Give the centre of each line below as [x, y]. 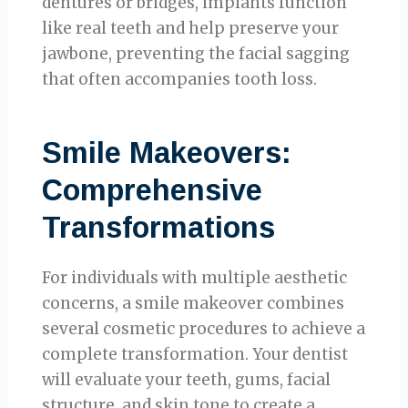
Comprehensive [153, 191]
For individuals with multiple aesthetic [195, 278]
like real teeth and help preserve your [191, 28]
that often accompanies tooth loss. [180, 79]
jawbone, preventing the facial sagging [196, 53]
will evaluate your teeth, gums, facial [187, 380]
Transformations [159, 228]
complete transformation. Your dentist [195, 355]
